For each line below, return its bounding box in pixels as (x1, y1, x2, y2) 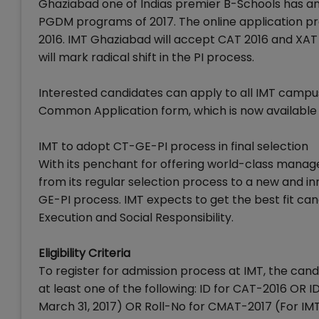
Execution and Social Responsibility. (38, 209, 234, 226)
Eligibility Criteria (38, 245, 130, 261)
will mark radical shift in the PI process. (38, 49, 254, 66)
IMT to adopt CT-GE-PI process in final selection (38, 138, 308, 155)
